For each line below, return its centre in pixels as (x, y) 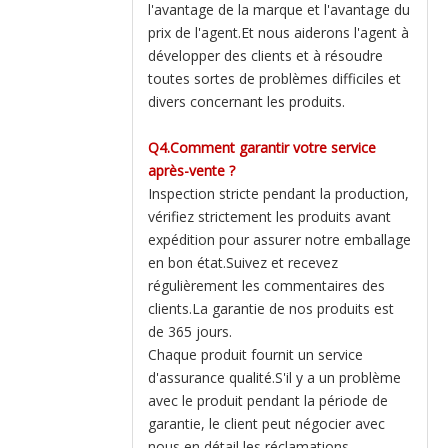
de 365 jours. (190, 331)
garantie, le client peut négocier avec (266, 423)
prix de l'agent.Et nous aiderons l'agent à (278, 32)
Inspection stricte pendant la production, (278, 193)
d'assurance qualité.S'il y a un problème (274, 377)
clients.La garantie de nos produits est (271, 308)
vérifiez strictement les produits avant (269, 216)
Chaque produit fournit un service (255, 354)
